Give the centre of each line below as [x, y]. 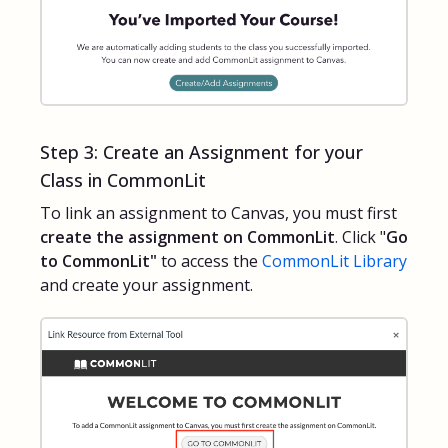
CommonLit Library [334, 261]
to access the [209, 261]
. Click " [360, 237]
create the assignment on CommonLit [187, 237]
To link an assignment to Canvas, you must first [218, 213]
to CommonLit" [98, 261]
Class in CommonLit [123, 179]
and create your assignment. [146, 285]
